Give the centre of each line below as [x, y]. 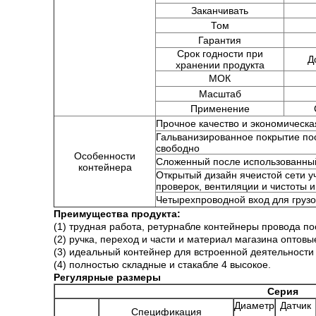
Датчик [296, 305]
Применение [220, 109]
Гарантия [220, 40]
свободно [178, 148]
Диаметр [254, 305]
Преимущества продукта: [117, 214]
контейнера [105, 167]
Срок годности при [220, 54]
